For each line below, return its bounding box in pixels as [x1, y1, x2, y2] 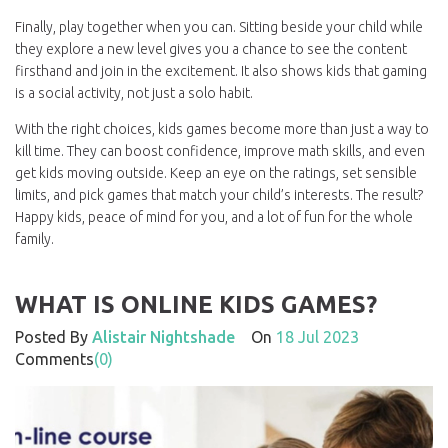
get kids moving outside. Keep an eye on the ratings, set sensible [15, 165, 417, 181]
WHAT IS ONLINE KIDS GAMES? [15, 291, 377, 318]
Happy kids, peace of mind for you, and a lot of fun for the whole [15, 209, 413, 225]
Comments [15, 350, 94, 368]
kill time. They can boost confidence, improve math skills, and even [15, 143, 425, 159]
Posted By [15, 328, 92, 346]
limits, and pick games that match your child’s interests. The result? [15, 187, 423, 203]
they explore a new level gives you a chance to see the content [15, 41, 407, 57]
